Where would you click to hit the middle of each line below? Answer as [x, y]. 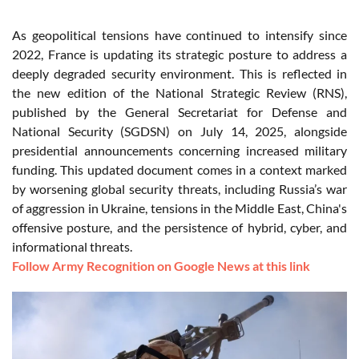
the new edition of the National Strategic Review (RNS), [179, 93]
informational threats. [72, 247]
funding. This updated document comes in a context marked [179, 170]
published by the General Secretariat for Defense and [179, 112]
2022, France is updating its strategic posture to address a [179, 54]
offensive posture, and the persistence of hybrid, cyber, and [179, 228]
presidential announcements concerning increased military [179, 151]
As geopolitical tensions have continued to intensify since [179, 35]
